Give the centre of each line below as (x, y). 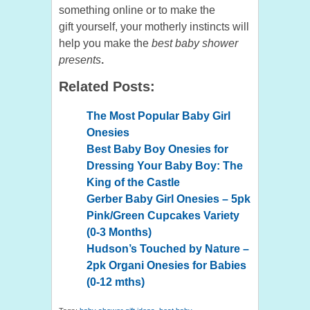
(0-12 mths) (116, 282)
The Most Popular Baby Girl (158, 116)
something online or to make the (137, 10)
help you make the (105, 44)
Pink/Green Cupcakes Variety (163, 216)
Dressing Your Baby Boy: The (165, 166)
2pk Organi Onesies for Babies (166, 266)
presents (80, 60)
